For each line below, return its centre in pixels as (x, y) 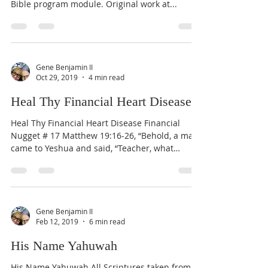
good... (24, 161)
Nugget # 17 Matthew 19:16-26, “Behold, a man (105, 135)
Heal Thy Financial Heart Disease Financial (95, 123)
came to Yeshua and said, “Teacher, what (92, 148)
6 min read (107, 221)
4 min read (106, 77)
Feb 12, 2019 (57, 221)
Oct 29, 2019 (57, 77)
